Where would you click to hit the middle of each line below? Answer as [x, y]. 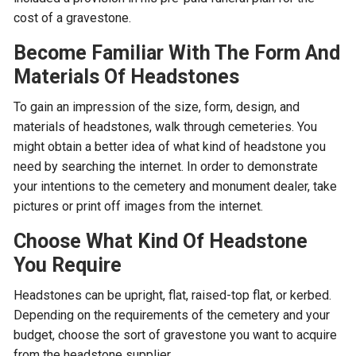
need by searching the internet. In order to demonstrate [166, 166]
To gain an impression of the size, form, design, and [157, 107]
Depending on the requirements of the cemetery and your [172, 315]
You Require [68, 265]
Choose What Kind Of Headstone [161, 241]
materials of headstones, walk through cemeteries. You [166, 127]
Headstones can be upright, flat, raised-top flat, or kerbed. [173, 295]
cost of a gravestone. [73, 18]
